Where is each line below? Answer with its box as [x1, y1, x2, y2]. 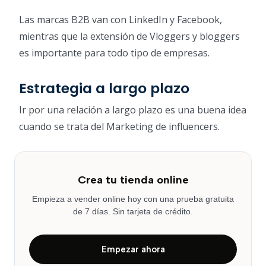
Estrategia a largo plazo [19, 78, 189, 98]
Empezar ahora [101, 243, 165, 255]
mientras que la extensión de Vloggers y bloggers [19, 29, 240, 43]
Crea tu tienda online [77, 173, 189, 186]
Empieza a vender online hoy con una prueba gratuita [32, 194, 234, 204]
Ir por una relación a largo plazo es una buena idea [19, 103, 246, 116]
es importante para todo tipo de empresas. [19, 46, 210, 59]
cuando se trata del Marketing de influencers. [19, 119, 220, 133]
